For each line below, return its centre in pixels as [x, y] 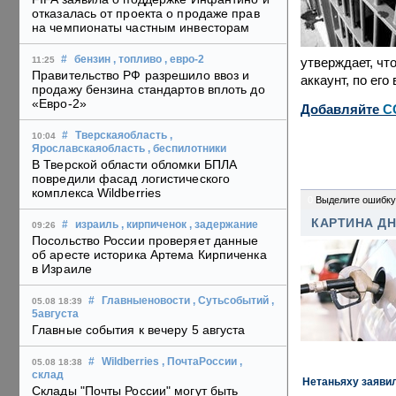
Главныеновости [146, 301]
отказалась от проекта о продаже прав [146, 14]
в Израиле [62, 269]
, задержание [224, 225]
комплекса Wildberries [97, 193]
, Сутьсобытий [231, 301]
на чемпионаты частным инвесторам [141, 28]
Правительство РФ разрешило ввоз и [141, 76]
